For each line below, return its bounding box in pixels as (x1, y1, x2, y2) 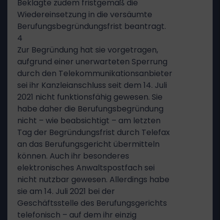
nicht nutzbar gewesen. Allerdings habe (17, 174, 169, 185)
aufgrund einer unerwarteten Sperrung (17, 56, 167, 67)
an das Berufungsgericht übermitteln (17, 138, 160, 150)
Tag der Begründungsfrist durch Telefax (17, 127, 170, 138)
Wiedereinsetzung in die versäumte (17, 9, 152, 20)
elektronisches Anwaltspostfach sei (17, 162, 155, 173)
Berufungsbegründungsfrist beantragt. (17, 21, 166, 32)
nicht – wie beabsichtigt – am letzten (17, 115, 161, 126)
